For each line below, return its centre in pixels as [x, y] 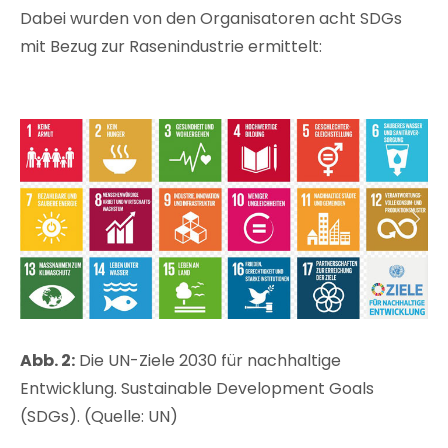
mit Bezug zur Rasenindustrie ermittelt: [171, 47]
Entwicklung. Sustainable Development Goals [197, 388]
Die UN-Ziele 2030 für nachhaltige [208, 360]
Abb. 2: [47, 360]
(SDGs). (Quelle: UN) [99, 416]
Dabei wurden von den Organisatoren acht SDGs [211, 19]
